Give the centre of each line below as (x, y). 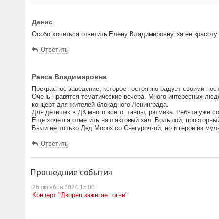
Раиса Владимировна (69, 77)
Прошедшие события (71, 172)
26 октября (48, 187)
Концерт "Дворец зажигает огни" (80, 195)
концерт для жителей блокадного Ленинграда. (100, 104)
